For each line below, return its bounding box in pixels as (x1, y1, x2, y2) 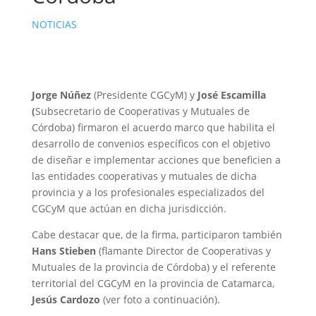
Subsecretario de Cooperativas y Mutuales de (35, 104, 250, 118)
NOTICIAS (31, 18, 77, 31)
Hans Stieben (31, 244, 96, 257)
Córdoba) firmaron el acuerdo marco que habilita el (31, 121, 275, 134)
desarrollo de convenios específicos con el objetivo (31, 137, 270, 150)
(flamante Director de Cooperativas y (95, 244, 271, 257)
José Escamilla (197, 88, 266, 102)
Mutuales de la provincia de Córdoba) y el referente (31, 260, 276, 274)
